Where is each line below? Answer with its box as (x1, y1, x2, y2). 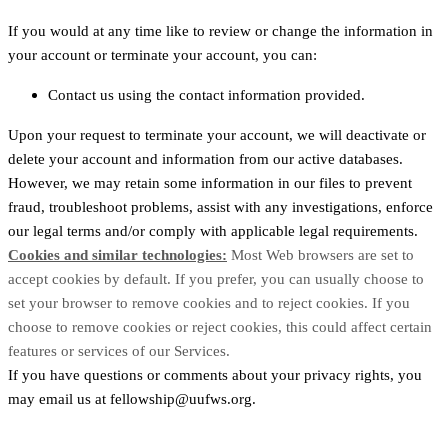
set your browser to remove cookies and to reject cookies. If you (8, 294, 410, 311)
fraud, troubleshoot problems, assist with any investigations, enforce (8, 198, 433, 215)
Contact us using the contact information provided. (48, 86, 365, 103)
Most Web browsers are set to (227, 246, 414, 263)
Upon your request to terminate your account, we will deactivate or (8, 126, 426, 143)
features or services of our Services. (8, 342, 230, 359)
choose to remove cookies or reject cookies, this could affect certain (8, 318, 432, 335)
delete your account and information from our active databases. (8, 150, 403, 167)
